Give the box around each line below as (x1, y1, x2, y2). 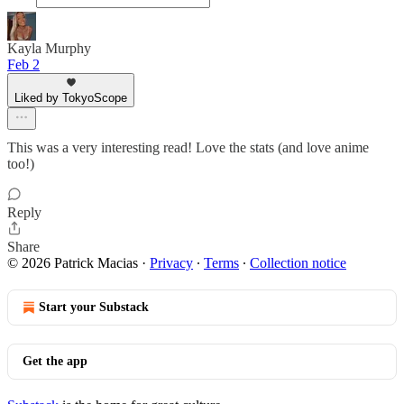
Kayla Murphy (7, 41, 91, 56)
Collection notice (250, 255, 346, 271)
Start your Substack (39, 300, 149, 314)
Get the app (23, 354, 87, 368)
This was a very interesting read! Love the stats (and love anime (7, 140, 369, 155)
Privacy (150, 255, 193, 271)
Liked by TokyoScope (14, 91, 127, 105)
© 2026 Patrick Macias (7, 255, 138, 271)
